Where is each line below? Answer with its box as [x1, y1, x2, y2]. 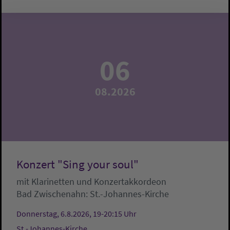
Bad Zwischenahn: [16, 188, 90, 200]
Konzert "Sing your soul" [16, 157, 139, 172]
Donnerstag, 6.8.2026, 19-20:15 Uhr [16, 208, 137, 219]
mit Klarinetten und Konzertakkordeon [16, 176, 166, 188]
